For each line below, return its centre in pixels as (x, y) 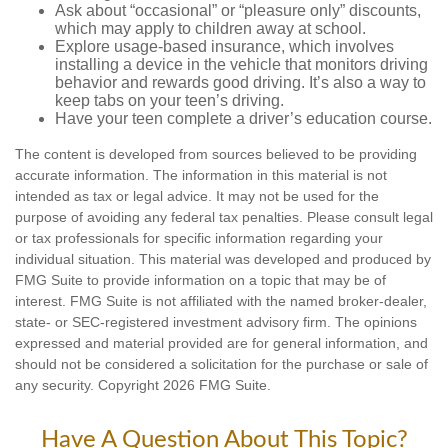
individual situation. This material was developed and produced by (223, 259)
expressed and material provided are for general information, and (221, 343)
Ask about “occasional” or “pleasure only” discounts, (238, 10)
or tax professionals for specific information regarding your (199, 238)
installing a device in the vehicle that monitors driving (241, 64)
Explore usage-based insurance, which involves (224, 46)
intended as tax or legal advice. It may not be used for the (197, 196)
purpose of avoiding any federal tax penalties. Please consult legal (224, 217)
